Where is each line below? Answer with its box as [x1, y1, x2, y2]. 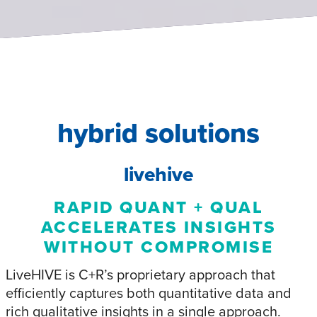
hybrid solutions [57, 113, 260, 154]
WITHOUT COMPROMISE [44, 234, 273, 259]
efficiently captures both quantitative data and [6, 282, 292, 303]
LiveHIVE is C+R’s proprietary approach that [6, 263, 275, 284]
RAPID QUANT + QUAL [54, 194, 263, 219]
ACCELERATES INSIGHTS [40, 214, 277, 239]
